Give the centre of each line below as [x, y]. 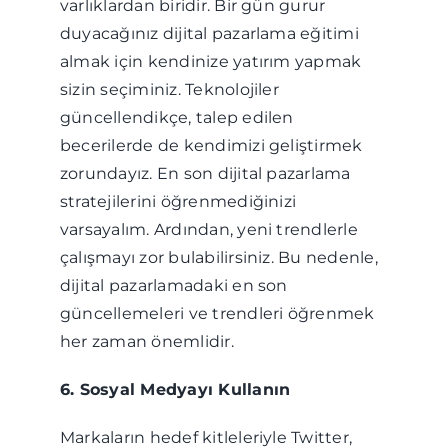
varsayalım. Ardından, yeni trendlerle [208, 229]
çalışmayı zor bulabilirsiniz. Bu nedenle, [218, 257]
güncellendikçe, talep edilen [176, 117]
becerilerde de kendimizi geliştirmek [211, 145]
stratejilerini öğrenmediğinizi [178, 201]
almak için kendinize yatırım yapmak [210, 61]
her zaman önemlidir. [146, 341]
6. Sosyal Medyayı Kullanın [175, 389]
